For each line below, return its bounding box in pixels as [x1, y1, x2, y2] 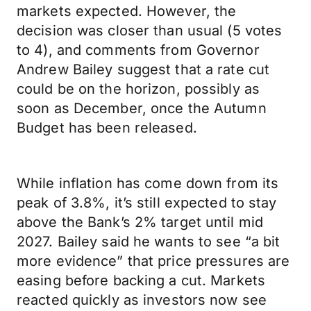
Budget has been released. [17, 119, 197, 136]
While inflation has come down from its [17, 175, 279, 192]
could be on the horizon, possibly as [17, 81, 260, 97]
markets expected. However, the [17, 3, 237, 19]
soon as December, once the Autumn [17, 100, 267, 117]
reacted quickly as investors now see [17, 292, 267, 308]
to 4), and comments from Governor [17, 42, 260, 58]
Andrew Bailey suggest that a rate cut [17, 61, 270, 78]
